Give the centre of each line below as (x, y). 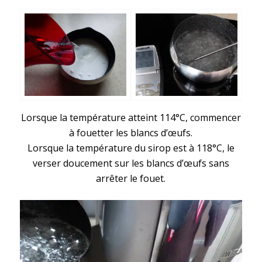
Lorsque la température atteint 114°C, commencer (131, 117)
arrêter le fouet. (131, 178)
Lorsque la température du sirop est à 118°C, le (131, 148)
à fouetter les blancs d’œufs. (131, 132)
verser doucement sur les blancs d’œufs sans (131, 163)
